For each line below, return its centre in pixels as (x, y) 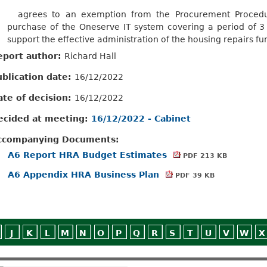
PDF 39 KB (193, 175)
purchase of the (43, 27)
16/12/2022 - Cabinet (141, 118)
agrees (32, 14)
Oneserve (99, 27)
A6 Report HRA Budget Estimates (89, 155)
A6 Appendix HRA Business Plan (85, 174)
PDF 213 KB (204, 156)
